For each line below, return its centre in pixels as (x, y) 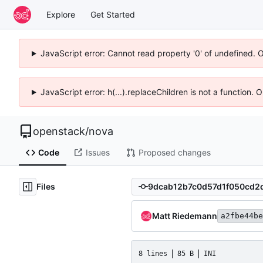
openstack (59, 131)
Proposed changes (174, 153)
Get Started (113, 14)
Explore (61, 14)
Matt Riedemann (185, 215)
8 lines (153, 253)
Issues (97, 153)
